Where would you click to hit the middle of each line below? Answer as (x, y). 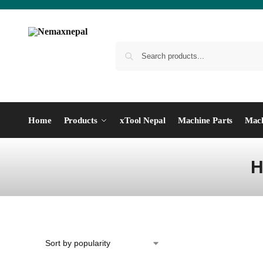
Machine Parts (205, 120)
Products (80, 120)
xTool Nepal (142, 120)
